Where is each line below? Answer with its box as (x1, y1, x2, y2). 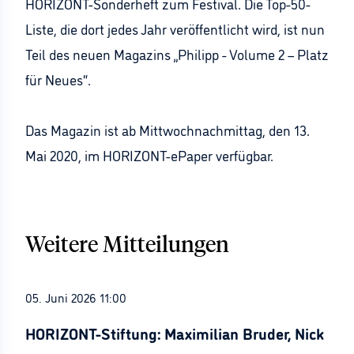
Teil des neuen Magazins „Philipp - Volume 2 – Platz (25, 44, 329, 63)
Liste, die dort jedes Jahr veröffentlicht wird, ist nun (25, 19, 325, 38)
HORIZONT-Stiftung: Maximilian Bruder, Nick (25, 322, 324, 344)
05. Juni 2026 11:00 (25, 288, 126, 306)
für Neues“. (25, 70, 91, 88)
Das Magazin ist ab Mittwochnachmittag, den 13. (25, 120, 310, 139)
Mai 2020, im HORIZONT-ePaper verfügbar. (25, 145, 273, 164)
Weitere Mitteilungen (25, 235, 229, 257)
